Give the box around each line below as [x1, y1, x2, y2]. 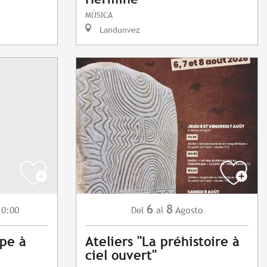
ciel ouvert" [85, 248, 157, 263]
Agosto [175, 204, 203, 216]
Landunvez [97, 24, 140, 35]
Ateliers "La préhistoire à [85, 234, 240, 250]
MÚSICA [85, 10, 113, 20]
